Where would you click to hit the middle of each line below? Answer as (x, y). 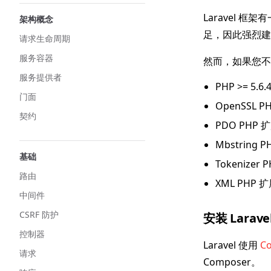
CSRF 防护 (39, 214)
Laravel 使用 (232, 245)
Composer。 (232, 262)
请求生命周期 (45, 38)
